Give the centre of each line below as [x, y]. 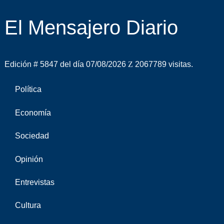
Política [28, 89]
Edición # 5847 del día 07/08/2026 [66, 64]
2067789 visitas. [164, 64]
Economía [33, 112]
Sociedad [32, 136]
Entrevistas [34, 182]
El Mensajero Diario [91, 28]
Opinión [29, 159]
